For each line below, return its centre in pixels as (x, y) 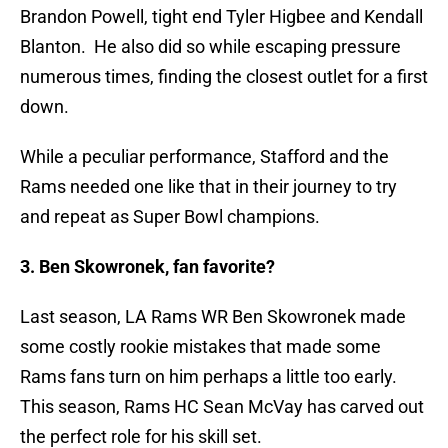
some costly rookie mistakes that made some (200, 347)
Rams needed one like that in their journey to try (208, 187)
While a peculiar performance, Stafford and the (204, 157)
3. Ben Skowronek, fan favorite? (149, 267)
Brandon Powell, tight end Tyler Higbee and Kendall (221, 17)
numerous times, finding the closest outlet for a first (224, 77)
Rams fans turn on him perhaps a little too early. (208, 377)
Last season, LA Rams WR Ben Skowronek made (213, 317)
